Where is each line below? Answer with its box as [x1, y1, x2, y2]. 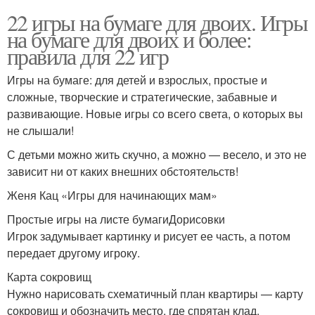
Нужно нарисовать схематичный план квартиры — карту [7, 285, 303, 302]
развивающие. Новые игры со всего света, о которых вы [7, 105, 303, 122]
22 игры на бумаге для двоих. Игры [7, 6, 308, 37]
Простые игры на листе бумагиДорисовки [7, 210, 225, 227]
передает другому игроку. [7, 244, 140, 261]
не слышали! [7, 122, 74, 139]
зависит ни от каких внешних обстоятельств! [7, 162, 238, 179]
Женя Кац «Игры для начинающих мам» [7, 186, 217, 203]
